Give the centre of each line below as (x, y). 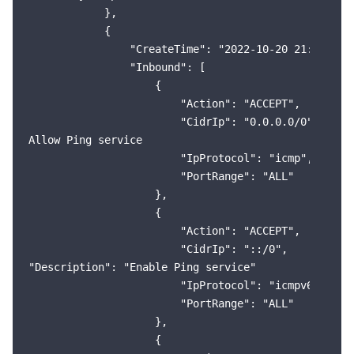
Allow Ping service (85, 140)
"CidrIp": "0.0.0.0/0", (174, 122)
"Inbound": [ (117, 67)
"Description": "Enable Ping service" (142, 267)
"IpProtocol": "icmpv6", (177, 285)
